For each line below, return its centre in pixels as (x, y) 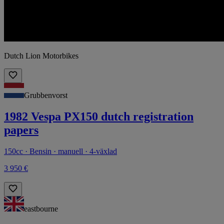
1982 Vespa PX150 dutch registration (99, 117)
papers (21, 130)
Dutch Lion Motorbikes (41, 56)
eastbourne (41, 209)
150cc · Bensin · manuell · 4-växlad (60, 151)
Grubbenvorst (46, 95)
